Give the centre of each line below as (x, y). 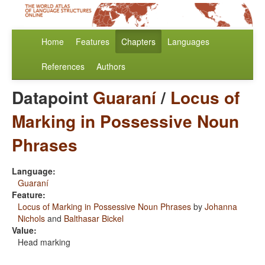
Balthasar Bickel (94, 219)
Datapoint (52, 98)
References (63, 67)
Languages (188, 42)
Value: (24, 230)
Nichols (31, 219)
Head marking (44, 242)
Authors (111, 67)
